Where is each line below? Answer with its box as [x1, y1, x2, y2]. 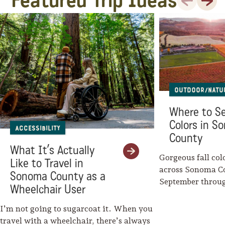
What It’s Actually [10, 143, 94, 158]
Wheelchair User [10, 182, 85, 197]
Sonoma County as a [10, 169, 105, 184]
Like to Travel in [10, 156, 83, 171]
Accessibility [15, 124, 60, 133]
